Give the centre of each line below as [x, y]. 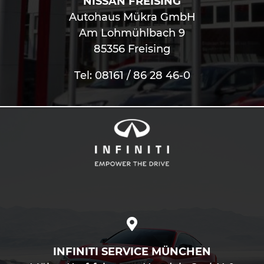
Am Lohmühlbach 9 [132, 33]
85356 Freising [132, 49]
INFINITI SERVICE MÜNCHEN [132, 251]
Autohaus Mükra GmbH [132, 17]
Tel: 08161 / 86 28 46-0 [132, 75]
